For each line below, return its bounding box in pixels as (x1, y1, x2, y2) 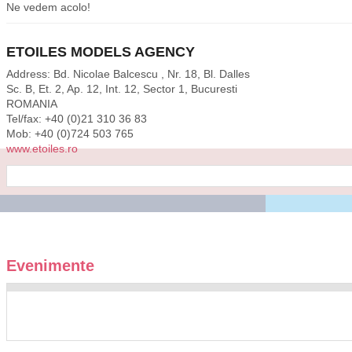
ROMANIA (6, 97, 57, 110)
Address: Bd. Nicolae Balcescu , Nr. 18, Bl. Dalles (6, 67, 250, 80)
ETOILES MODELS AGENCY (6, 43, 195, 60)
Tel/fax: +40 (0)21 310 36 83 (6, 112, 147, 125)
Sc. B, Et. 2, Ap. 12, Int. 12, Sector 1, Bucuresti (6, 82, 237, 95)
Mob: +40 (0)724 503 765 (6, 126, 134, 140)
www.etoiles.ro (6, 141, 78, 155)
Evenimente (6, 256, 94, 274)
